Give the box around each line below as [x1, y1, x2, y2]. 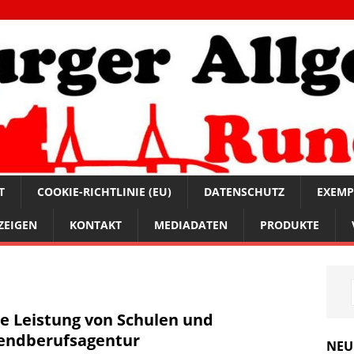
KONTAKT [70, 217, 122, 233]
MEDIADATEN [154, 217, 228, 233]
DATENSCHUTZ [204, 184, 284, 200]
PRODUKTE [260, 217, 319, 233]
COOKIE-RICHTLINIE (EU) [37, 184, 171, 200]
